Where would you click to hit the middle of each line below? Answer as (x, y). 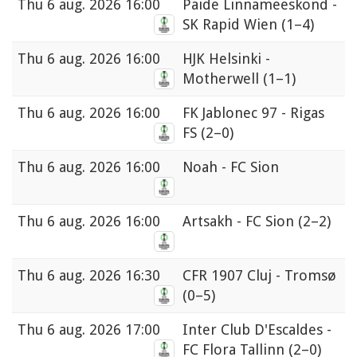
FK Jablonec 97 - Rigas (253, 113)
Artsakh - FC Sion (240, 222)
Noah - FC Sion (231, 167)
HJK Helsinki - (226, 59)
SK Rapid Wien (232, 25)
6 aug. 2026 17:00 (104, 330)
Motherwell (223, 79)
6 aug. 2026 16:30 (104, 276)
